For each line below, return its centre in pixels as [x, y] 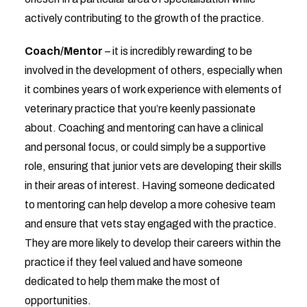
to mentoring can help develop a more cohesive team [150, 205]
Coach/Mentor [63, 51]
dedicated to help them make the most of [122, 281]
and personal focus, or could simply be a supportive [145, 147]
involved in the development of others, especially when [153, 70]
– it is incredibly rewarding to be [177, 51]
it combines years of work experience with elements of [153, 89]
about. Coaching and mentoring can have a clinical [144, 128]
